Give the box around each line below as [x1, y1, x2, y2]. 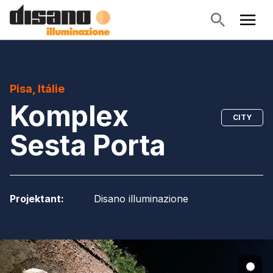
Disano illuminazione [94, 192, 188, 205]
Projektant [10, 192, 61, 205]
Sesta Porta [10, 128, 166, 162]
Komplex [10, 99, 129, 133]
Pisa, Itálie [10, 82, 65, 95]
